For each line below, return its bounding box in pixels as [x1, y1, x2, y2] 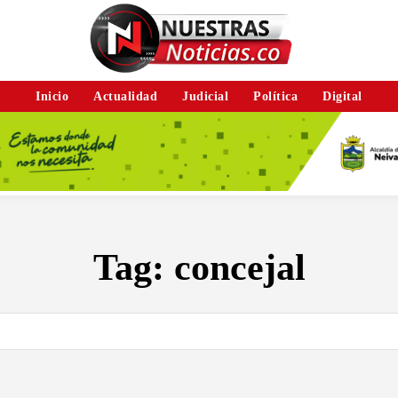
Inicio [36, 89, 69, 103]
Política [253, 89, 298, 103]
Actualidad [93, 89, 158, 103]
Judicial [182, 89, 229, 103]
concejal [173, 246, 306, 288]
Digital [322, 89, 362, 103]
